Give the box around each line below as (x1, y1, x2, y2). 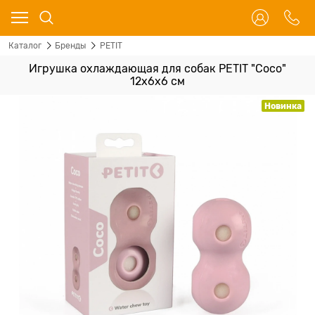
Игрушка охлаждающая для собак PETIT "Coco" (29, 63, 286, 75)
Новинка (264, 101, 302, 111)
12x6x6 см (130, 75, 185, 88)
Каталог (8, 41, 41, 51)
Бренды (55, 41, 86, 51)
